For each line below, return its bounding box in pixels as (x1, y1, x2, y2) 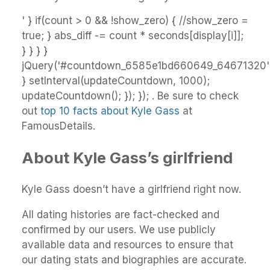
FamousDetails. (22, 120, 95, 133)
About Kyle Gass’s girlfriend (22, 148, 233, 168)
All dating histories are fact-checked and (22, 209, 219, 221)
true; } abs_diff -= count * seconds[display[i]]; (22, 30, 243, 42)
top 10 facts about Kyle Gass (40, 105, 180, 118)
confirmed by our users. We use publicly (22, 224, 216, 236)
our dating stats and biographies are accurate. (22, 254, 246, 266)
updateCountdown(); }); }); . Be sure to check (22, 90, 239, 102)
